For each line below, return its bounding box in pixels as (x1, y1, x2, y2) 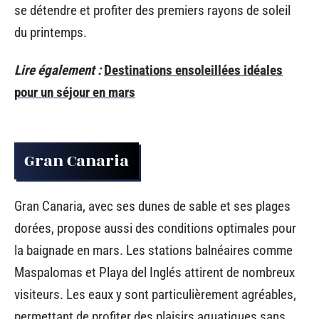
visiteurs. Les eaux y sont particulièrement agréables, (14, 286, 296, 303)
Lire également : (14, 62, 101, 78)
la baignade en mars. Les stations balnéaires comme (14, 242, 293, 258)
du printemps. (14, 23, 87, 41)
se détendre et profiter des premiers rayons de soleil (14, 1, 291, 19)
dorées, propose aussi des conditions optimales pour (14, 220, 296, 236)
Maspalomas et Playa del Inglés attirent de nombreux (14, 264, 295, 281)
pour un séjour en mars (14, 84, 135, 100)
